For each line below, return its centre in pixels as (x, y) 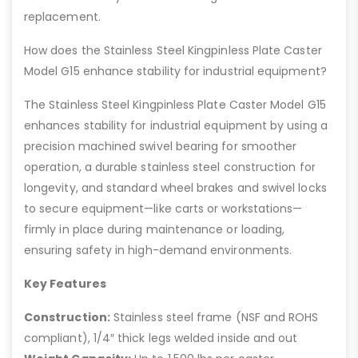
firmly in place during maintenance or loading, (155, 229)
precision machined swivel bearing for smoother (161, 146)
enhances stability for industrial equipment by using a (176, 125)
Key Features (65, 283)
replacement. (62, 16)
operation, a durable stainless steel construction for (170, 167)
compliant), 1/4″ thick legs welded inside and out (161, 338)
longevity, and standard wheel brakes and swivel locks (175, 187)
